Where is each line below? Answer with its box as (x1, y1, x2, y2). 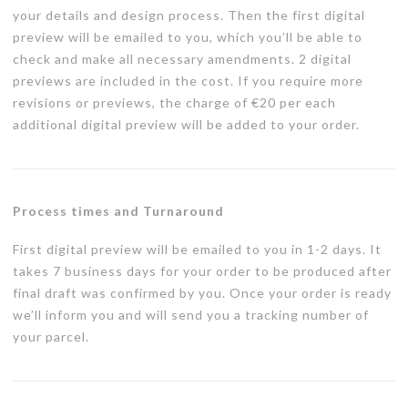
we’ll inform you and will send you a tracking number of (13, 307, 369, 323)
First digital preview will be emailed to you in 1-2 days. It (13, 241, 382, 258)
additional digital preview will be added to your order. (13, 116, 360, 132)
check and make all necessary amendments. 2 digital (13, 50, 352, 66)
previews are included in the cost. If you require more (13, 72, 363, 88)
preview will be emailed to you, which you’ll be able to (13, 28, 362, 45)
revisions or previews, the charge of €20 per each (13, 94, 336, 110)
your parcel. (13, 329, 89, 345)
